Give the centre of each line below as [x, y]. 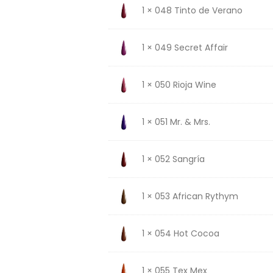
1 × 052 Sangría [173, 159]
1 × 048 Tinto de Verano [192, 10]
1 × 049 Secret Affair [185, 47]
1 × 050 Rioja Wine [179, 84]
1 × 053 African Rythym [190, 196]
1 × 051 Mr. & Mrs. [176, 122]
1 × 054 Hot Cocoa [180, 233]
